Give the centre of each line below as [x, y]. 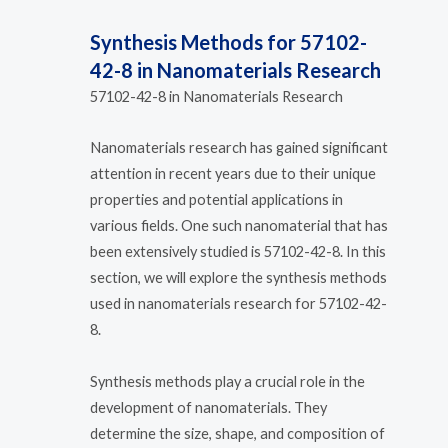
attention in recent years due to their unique [233, 174]
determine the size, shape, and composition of [237, 433]
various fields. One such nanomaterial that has [239, 226]
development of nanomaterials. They [208, 407]
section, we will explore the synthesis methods [238, 278]
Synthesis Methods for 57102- [228, 41]
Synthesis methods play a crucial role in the [227, 381]
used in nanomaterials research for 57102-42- [238, 304]
